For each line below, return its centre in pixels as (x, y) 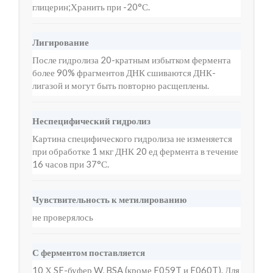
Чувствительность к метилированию (109, 199)
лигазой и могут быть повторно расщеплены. (121, 85)
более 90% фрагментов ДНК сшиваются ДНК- (124, 73)
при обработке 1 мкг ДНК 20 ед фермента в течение (135, 151)
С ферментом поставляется (89, 252)
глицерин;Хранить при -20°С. (91, 7)
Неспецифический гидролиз (91, 121)
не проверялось (63, 217)
